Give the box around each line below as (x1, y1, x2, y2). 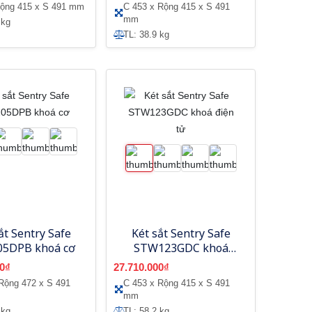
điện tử (162, 254, 201, 270)
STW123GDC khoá (133, 240, 228, 256)
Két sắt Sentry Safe (131, 225, 231, 241)
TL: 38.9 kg (123, 29, 170, 40)
